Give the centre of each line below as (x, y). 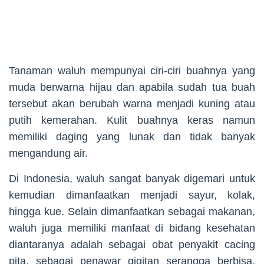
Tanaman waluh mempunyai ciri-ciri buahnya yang (132, 70)
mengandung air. (48, 153)
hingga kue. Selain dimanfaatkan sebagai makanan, (132, 211)
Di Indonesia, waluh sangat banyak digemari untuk (132, 178)
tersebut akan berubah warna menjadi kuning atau (132, 103)
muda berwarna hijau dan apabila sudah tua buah (132, 87)
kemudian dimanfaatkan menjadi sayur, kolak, (132, 195)
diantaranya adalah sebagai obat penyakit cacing (132, 244)
